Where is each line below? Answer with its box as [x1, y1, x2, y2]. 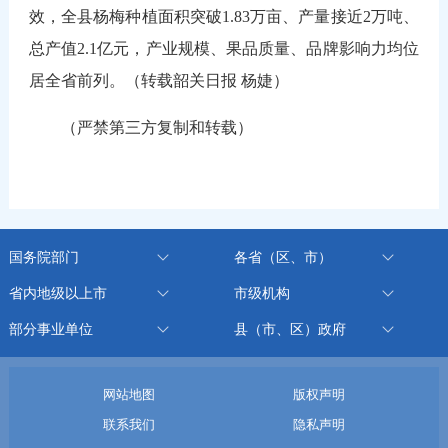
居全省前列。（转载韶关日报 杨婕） [28, 71, 289, 89]
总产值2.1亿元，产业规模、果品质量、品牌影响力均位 [28, 39, 420, 57]
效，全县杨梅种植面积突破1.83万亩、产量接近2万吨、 [28, 7, 420, 25]
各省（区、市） [233, 248, 332, 265]
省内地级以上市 [8, 284, 107, 301]
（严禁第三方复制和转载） [28, 118, 253, 136]
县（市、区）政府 [233, 320, 346, 337]
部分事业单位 [8, 320, 93, 337]
